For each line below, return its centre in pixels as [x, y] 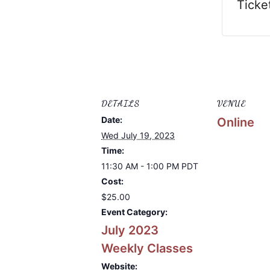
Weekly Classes [147, 248]
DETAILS [121, 103]
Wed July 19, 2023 [138, 135]
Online [236, 122]
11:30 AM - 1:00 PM [141, 166]
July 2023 [130, 230]
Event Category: [134, 212]
